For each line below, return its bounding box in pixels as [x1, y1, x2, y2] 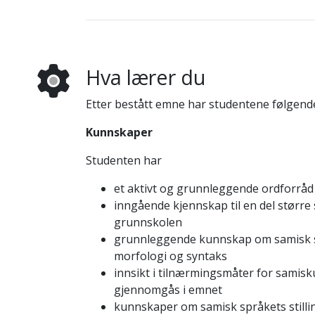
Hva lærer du [85, 63, 205, 91]
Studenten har [85, 153, 162, 168]
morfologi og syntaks [113, 248, 227, 264]
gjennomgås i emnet [113, 282, 222, 297]
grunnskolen [113, 214, 182, 230]
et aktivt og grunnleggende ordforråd [113, 181, 314, 196]
